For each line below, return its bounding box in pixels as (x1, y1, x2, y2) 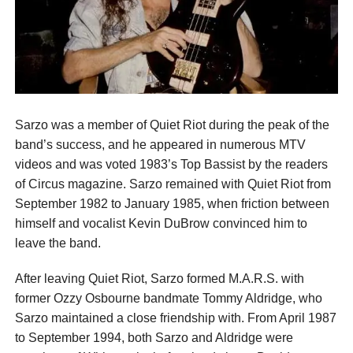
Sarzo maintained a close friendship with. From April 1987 (14, 311, 336, 325)
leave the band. (14, 236, 101, 251)
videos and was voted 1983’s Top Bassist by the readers (14, 158, 328, 172)
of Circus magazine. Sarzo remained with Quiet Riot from (14, 177, 331, 191)
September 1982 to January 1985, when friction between (14, 197, 329, 211)
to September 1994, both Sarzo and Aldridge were (14, 331, 293, 345)
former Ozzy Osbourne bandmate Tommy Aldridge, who (14, 292, 322, 306)
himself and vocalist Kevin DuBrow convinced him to (14, 217, 307, 231)
